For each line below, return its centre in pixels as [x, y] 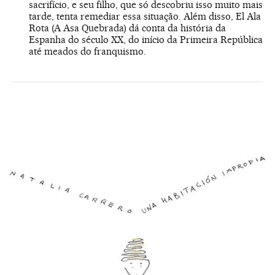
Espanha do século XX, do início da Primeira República [146, 40]
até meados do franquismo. [87, 52]
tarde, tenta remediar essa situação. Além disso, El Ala [145, 17]
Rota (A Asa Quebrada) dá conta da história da [127, 28]
